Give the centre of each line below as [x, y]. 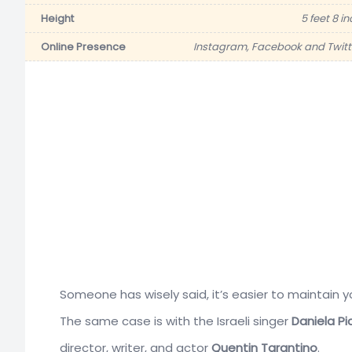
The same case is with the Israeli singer [176, 321]
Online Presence [83, 46]
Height [57, 18]
